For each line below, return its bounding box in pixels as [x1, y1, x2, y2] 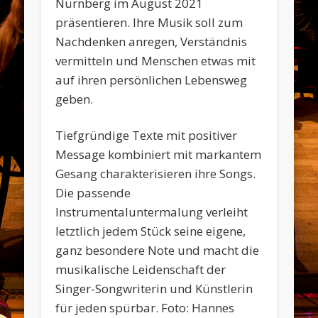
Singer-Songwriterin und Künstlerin [55, 280, 253, 297]
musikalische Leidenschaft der [55, 261, 226, 278]
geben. [55, 91, 94, 108]
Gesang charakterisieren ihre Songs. [55, 165, 256, 182]
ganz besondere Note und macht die [55, 242, 260, 259]
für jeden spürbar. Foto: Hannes [55, 300, 235, 317]
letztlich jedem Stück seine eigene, [55, 223, 246, 240]
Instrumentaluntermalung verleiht [55, 204, 248, 221]
